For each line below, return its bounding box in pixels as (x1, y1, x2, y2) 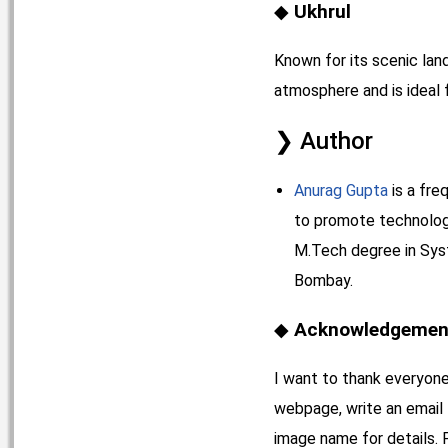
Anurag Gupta (294, 180, 388, 200)
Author (300, 127, 373, 156)
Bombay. (294, 270, 353, 290)
